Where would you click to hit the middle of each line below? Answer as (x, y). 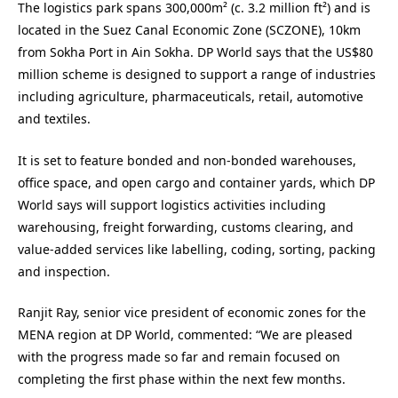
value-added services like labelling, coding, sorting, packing (197, 249)
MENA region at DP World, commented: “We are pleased (185, 335)
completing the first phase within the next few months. (182, 379)
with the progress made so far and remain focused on (179, 357)
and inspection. (64, 271)
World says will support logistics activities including (172, 204)
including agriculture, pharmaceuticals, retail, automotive (191, 97)
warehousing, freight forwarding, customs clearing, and (186, 227)
